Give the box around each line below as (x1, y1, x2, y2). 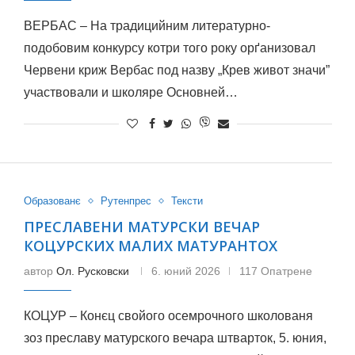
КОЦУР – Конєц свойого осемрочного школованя (23, 309, 313, 323)
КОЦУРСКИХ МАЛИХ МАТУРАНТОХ (23, 236, 277, 255)
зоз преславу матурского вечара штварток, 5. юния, (23, 331, 326, 345)
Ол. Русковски (55, 265, 129, 277)
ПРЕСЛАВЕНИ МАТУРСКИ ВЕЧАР (23, 217, 260, 236)
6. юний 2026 (151, 265, 220, 277)
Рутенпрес (100, 195, 151, 207)
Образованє (23, 195, 81, 207)
